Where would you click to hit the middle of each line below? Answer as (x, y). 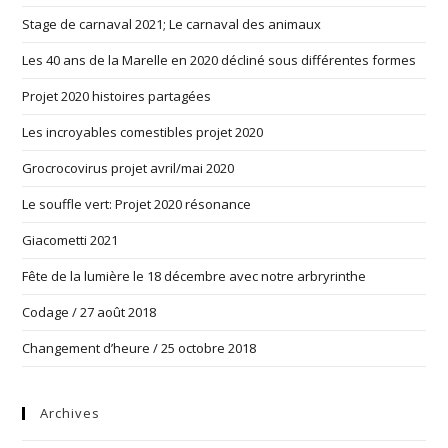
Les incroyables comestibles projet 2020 (143, 132)
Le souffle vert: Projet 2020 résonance (137, 204)
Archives (70, 413)
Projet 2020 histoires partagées (117, 96)
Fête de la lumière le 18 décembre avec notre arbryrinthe (194, 276)
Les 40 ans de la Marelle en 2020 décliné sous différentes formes (219, 60)
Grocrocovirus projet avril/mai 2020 (128, 168)
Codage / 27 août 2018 (89, 312)
